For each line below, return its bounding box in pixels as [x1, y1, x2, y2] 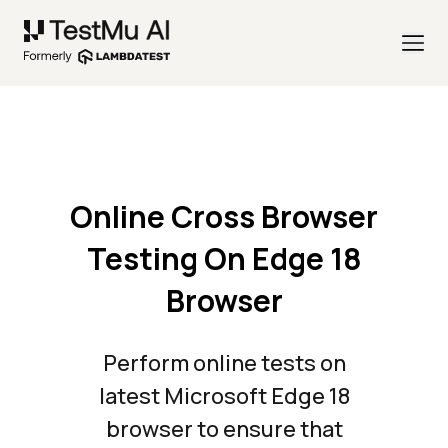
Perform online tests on [102, 348, 346, 379]
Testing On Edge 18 [86, 238, 362, 280]
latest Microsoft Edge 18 [98, 381, 350, 412]
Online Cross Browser [70, 196, 378, 238]
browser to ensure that [105, 414, 343, 445]
